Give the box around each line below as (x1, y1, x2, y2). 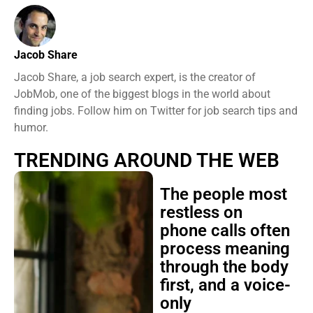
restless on (159, 203, 242, 222)
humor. (14, 121, 48, 134)
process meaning (159, 239, 290, 259)
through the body (159, 257, 289, 277)
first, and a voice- (159, 275, 291, 295)
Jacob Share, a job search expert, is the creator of (14, 71, 256, 84)
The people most (159, 184, 287, 204)
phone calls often (159, 221, 290, 240)
